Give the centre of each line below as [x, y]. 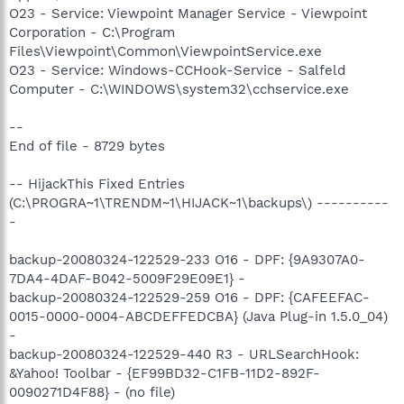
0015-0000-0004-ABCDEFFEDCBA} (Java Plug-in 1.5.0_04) [198, 316]
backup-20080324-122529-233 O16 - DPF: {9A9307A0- [187, 259]
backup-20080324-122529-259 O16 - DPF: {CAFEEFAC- [189, 297]
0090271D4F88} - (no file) [92, 392]
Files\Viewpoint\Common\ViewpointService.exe [165, 51]
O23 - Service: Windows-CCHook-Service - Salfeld [177, 70]
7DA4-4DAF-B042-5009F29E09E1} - [127, 278]
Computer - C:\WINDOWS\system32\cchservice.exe [179, 89]
